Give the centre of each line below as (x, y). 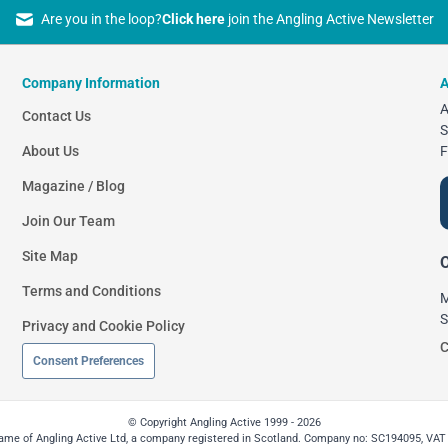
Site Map (50, 256)
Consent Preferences (89, 361)
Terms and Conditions (92, 291)
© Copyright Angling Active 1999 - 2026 (224, 423)
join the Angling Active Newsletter (329, 19)
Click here (193, 19)
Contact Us (57, 116)
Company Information (91, 83)
